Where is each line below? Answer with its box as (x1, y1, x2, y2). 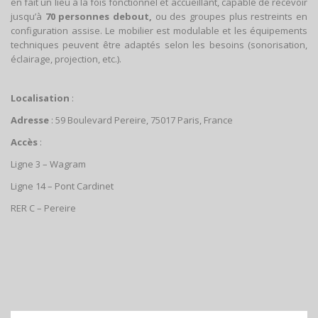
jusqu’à (11, 9, 45, 23)
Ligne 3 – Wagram (11, 157, 86, 170)
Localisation (11, 91, 70, 104)
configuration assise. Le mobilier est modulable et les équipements (11, 23, 307, 37)
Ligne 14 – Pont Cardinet (11, 179, 114, 192)
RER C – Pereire (11, 201, 76, 214)
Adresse (11, 113, 49, 126)
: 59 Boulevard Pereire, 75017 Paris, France (49, 113, 233, 126)
